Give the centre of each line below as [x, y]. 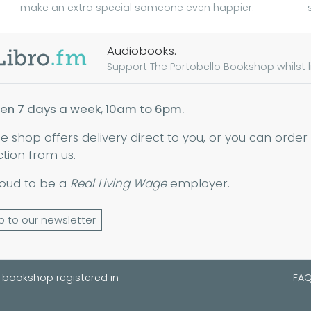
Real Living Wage [118, 184]
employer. [198, 184]
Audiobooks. [142, 51]
